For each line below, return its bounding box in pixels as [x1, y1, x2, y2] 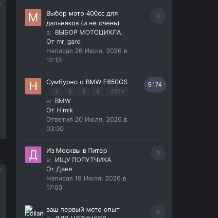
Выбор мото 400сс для [46, 9, 118, 18]
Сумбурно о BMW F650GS [46, 78, 127, 86]
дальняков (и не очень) [46, 19, 120, 27]
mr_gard [56, 37, 81, 46]
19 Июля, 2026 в [74, 174, 126, 182]
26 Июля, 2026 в [74, 47, 127, 55]
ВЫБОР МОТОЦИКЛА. [54, 28, 123, 36]
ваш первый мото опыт [46, 205, 120, 214]
